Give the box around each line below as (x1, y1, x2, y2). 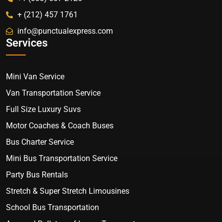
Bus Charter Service (6, 137, 74, 147)
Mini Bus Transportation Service (6, 153, 117, 163)
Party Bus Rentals (6, 169, 68, 179)
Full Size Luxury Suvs (6, 104, 81, 114)
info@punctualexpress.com (17, 26, 113, 36)
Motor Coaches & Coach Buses (6, 120, 113, 130)
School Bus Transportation (6, 202, 99, 212)
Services (6, 36, 48, 49)
